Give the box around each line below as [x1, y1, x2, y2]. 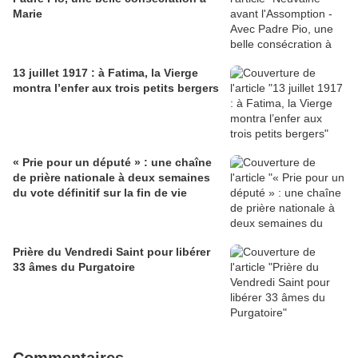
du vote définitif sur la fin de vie [13, 186, 187, 199]
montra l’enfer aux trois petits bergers [13, 82, 219, 94]
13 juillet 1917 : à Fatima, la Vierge [13, 66, 198, 79]
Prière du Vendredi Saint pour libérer [13, 245, 210, 258]
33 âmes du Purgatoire [13, 261, 135, 273]
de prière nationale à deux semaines [13, 171, 210, 184]
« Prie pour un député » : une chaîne [13, 156, 212, 169]
